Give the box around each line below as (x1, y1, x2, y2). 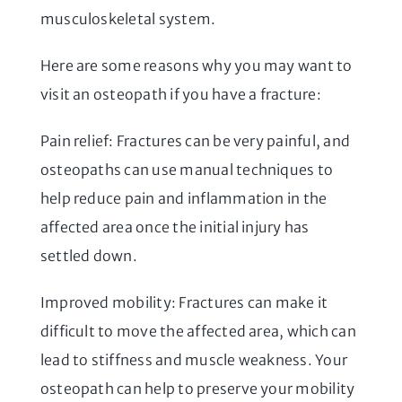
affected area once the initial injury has (39, 217, 310, 236)
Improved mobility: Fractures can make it (39, 293, 328, 311)
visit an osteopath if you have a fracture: (39, 84, 321, 103)
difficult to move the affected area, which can (39, 321, 356, 340)
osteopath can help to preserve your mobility (39, 379, 355, 398)
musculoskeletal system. (39, 9, 216, 28)
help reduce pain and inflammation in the (39, 188, 328, 207)
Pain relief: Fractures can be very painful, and (39, 131, 351, 150)
